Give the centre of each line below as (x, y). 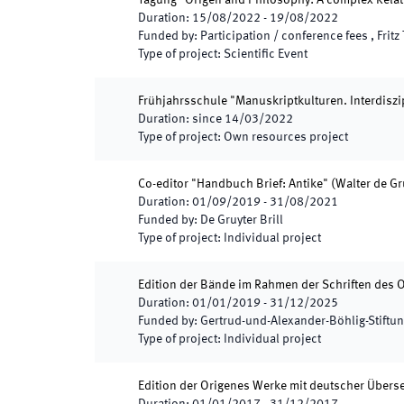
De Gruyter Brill (242, 220)
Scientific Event (266, 54)
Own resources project (286, 137)
